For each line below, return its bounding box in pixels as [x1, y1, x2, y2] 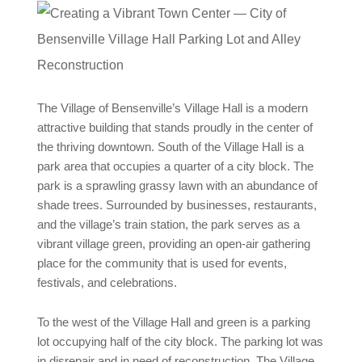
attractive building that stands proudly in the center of [37, 121, 314, 134]
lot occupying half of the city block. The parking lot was [37, 335, 324, 348]
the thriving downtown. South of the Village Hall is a [37, 141, 305, 154]
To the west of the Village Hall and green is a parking [37, 316, 311, 329]
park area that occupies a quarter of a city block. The [37, 160, 314, 173]
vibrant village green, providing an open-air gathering [37, 238, 311, 250]
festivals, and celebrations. [37, 276, 178, 289]
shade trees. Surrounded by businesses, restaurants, [37, 199, 318, 212]
